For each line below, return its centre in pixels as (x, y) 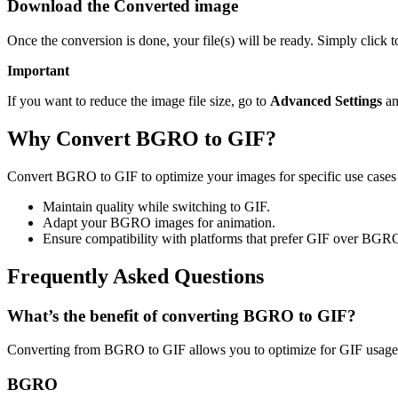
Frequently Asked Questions (135, 276)
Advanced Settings (326, 101)
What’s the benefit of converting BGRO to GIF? (182, 315)
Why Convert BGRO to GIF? (142, 139)
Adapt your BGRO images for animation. (159, 222)
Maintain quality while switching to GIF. (156, 206)
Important (38, 71)
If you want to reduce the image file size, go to (139, 101)
